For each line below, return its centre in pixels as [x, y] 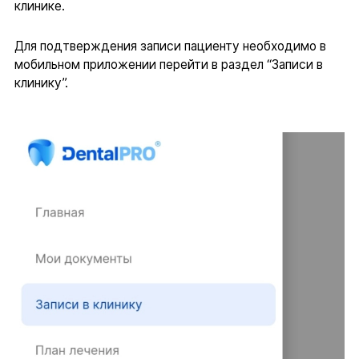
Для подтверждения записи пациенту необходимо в [170, 46]
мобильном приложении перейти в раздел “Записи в [168, 64]
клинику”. [41, 83]
